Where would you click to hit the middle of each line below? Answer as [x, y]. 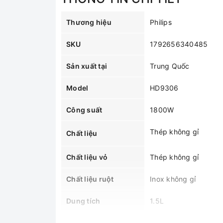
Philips [161, 22]
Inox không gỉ [173, 179]
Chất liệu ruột [90, 179]
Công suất [84, 110]
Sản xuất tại [87, 66]
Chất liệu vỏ [87, 157]
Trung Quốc [170, 66]
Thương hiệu [89, 22]
